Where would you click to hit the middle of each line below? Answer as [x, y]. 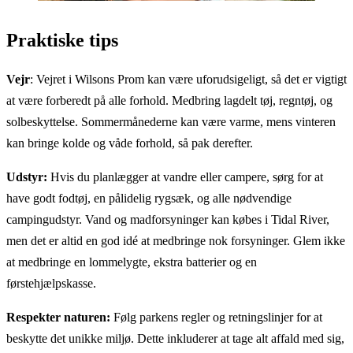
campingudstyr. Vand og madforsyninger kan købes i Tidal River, [168, 220]
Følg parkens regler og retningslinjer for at [216, 318]
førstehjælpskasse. [51, 284]
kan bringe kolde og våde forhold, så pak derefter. [130, 143]
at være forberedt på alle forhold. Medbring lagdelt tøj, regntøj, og [169, 101]
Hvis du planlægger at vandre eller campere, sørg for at [185, 177]
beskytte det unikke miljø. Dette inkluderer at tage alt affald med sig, [175, 339]
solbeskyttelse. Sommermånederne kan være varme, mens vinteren [171, 122]
